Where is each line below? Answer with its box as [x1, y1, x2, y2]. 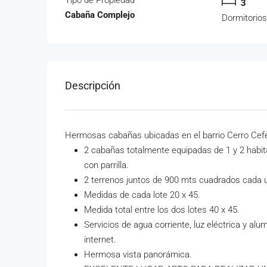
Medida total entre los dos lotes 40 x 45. [84, 204, 240, 215]
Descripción [65, 79, 120, 92]
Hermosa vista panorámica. [84, 249, 192, 260]
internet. [84, 234, 116, 245]
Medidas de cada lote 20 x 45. [84, 189, 200, 200]
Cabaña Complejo [65, 9, 135, 20]
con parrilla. [84, 159, 129, 170]
